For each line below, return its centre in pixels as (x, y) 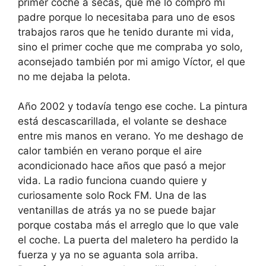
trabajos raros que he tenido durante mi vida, (126, 32)
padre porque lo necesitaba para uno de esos (126, 17)
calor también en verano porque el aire (110, 151)
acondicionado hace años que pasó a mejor (122, 166)
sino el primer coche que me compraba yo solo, (130, 47)
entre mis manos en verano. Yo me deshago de (131, 136)
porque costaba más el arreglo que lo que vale (128, 225)
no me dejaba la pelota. (74, 76)
